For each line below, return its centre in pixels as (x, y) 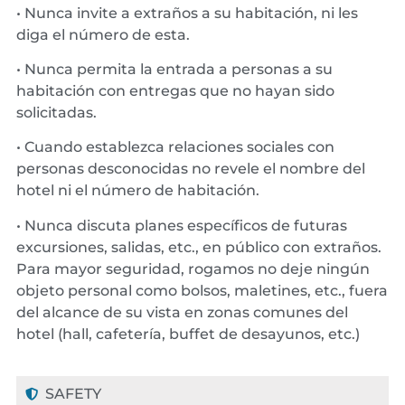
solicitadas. (57, 112)
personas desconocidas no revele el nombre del (191, 169)
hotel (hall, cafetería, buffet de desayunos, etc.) (188, 334)
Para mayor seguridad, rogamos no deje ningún (193, 268)
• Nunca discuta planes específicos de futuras (182, 225)
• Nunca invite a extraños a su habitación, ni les (187, 13)
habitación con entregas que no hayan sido (175, 90)
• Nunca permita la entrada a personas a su (174, 69)
